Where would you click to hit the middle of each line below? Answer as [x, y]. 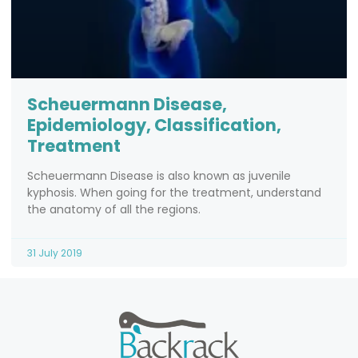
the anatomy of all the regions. [114, 210]
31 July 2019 [55, 253]
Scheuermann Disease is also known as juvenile [159, 176]
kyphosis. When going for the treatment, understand [174, 193]
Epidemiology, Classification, [154, 125]
